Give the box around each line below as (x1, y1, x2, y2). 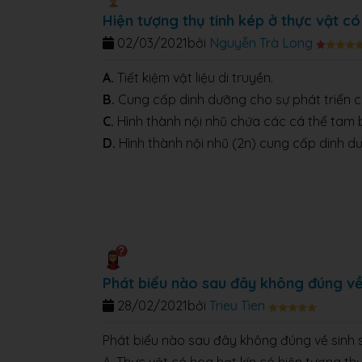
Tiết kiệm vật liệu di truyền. (114, 69, 273, 86)
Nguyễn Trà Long (209, 35, 313, 52)
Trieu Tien (209, 297, 265, 314)
